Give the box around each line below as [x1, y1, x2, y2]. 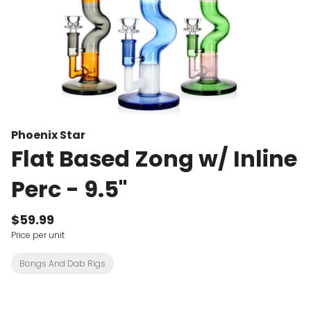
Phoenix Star [11, 127, 85, 143]
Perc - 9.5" [11, 174, 128, 205]
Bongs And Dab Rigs [19, 258, 106, 269]
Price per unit [11, 229, 65, 241]
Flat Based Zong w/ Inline [11, 143, 297, 174]
